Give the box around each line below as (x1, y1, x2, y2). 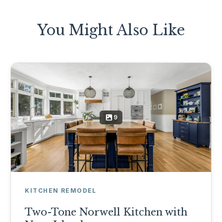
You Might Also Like (37, 21, 185, 39)
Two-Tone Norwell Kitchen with (25, 206, 188, 218)
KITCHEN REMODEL (25, 187, 97, 194)
